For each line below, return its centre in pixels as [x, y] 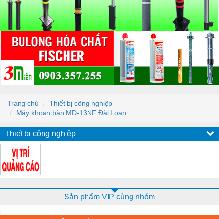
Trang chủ [23, 103]
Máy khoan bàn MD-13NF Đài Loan [71, 113]
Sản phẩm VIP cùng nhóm [109, 197]
